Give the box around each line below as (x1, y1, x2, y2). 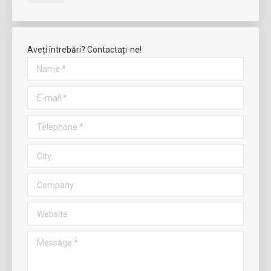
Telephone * (27, 118, 74, 128)
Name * (27, 60, 56, 70)
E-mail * (27, 89, 57, 99)
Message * (27, 234, 68, 244)
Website (27, 205, 58, 215)
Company (27, 176, 64, 186)
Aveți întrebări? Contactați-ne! (27, 45, 142, 54)
